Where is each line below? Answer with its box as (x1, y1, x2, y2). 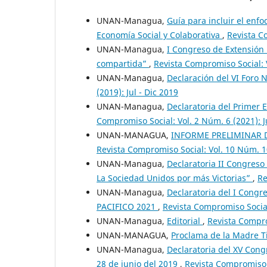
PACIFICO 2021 (97, 201, 158, 213)
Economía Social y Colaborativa (97, 29, 222, 41)
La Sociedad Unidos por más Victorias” (97, 172, 253, 184)
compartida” (97, 58, 149, 70)
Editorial (167, 215, 203, 227)
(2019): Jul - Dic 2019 (97, 86, 178, 98)
